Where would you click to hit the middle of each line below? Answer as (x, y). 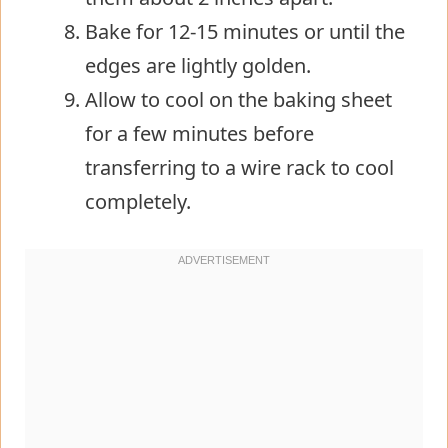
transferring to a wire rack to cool (239, 167)
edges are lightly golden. (198, 65)
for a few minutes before (199, 133)
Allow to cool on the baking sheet (238, 99)
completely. (138, 201)
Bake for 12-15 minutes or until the (245, 31)
